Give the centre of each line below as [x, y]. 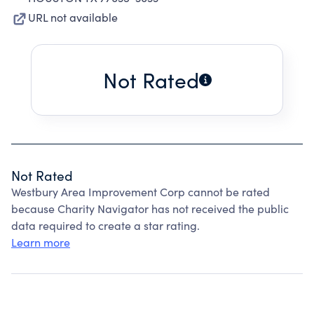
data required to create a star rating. [105, 225]
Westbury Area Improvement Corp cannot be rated [141, 192]
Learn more [41, 242]
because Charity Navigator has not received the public [150, 209]
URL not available [73, 17]
